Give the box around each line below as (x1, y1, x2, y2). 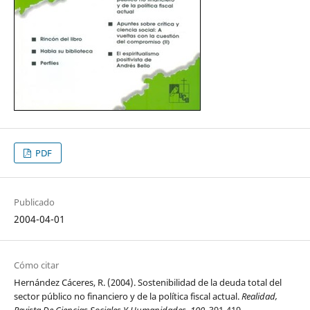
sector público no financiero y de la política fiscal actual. (13, 290, 241, 303)
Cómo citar (13, 259, 59, 272)
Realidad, (241, 290, 277, 303)
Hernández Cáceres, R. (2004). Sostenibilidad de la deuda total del (13, 276, 282, 289)
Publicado (13, 196, 55, 209)
